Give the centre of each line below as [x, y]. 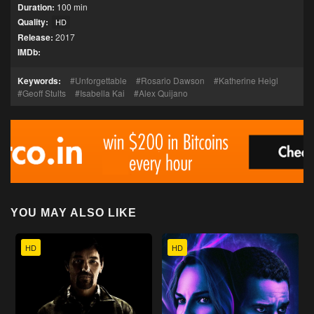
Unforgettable [101, 80]
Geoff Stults [44, 93]
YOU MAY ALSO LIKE [74, 213]
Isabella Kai [102, 93]
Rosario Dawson [173, 80]
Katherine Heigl [248, 80]
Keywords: [39, 81]
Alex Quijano [163, 93]
